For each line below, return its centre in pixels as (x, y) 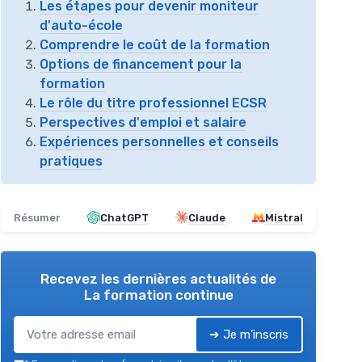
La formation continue (158, 295)
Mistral (284, 217)
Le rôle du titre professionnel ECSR (153, 103)
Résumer (37, 217)
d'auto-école (81, 25)
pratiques (71, 161)
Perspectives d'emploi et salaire (143, 122)
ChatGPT (124, 217)
